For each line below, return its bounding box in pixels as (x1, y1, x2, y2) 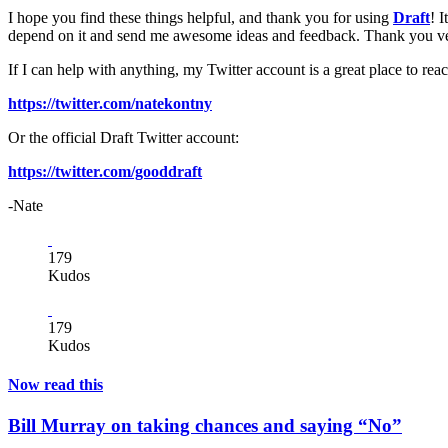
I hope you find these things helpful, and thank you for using (8, 8, 393, 26)
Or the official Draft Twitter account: (8, 128, 239, 146)
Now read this (8, 376, 103, 394)
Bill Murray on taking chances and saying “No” (8, 415, 402, 437)
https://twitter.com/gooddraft (8, 162, 202, 180)
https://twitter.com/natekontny (8, 94, 212, 112)
